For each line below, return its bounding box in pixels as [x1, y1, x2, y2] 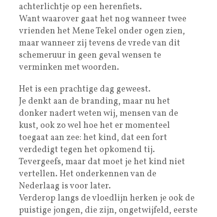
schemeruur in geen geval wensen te [19, 49, 161, 62]
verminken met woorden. [19, 61, 119, 74]
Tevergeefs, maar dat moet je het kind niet [19, 155, 185, 168]
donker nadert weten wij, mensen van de [19, 107, 178, 120]
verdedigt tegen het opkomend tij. [19, 143, 155, 156]
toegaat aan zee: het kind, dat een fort [19, 131, 167, 144]
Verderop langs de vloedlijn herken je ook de [19, 192, 195, 204]
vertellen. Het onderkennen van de [19, 168, 156, 180]
